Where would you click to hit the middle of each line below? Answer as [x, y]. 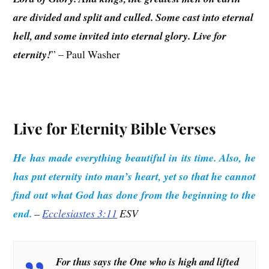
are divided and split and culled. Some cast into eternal [134, 17]
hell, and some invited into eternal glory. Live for [120, 35]
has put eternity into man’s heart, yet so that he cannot [134, 176]
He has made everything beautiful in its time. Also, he [134, 157]
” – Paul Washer [86, 54]
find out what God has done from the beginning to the [134, 195]
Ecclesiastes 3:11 [80, 213]
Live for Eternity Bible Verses [115, 128]
